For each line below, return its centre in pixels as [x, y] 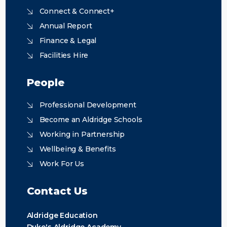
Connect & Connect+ [77, 11]
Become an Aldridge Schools [91, 120]
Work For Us [62, 164]
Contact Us [57, 191]
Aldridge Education [62, 216]
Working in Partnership [82, 135]
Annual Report [66, 26]
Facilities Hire [64, 55]
